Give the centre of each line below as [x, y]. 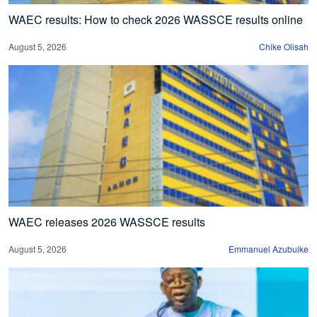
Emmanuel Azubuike [269, 248]
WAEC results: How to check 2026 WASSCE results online [156, 19]
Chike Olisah [284, 46]
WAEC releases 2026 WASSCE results [107, 221]
